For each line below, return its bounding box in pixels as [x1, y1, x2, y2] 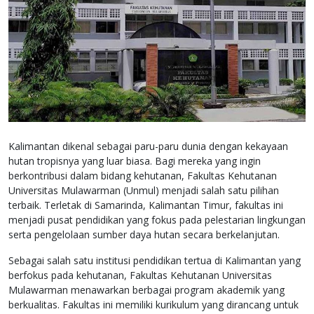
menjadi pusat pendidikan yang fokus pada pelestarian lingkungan [8, 213, 306, 227]
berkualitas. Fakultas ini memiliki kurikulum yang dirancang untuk [8, 298, 299, 312]
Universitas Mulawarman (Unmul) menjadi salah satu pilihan [8, 184, 279, 198]
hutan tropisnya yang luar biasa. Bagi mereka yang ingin [8, 154, 261, 168]
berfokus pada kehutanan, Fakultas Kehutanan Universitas [8, 268, 272, 282]
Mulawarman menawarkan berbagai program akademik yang [8, 283, 285, 297]
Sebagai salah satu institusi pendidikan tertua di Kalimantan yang [8, 254, 301, 268]
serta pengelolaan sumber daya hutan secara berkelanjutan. [8, 228, 280, 242]
